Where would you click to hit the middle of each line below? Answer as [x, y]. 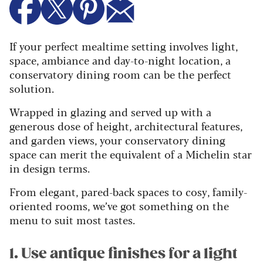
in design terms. [51, 168]
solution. [32, 88]
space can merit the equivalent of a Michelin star [131, 154]
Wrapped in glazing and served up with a [110, 112]
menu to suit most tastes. [72, 220]
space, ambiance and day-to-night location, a [120, 60]
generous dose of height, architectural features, [126, 126]
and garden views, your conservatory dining [117, 140]
